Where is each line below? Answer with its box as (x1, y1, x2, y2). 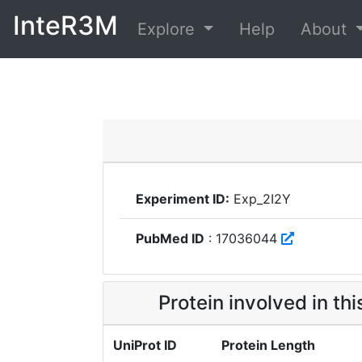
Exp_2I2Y (229, 191, 291, 207)
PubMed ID (136, 230, 204, 246)
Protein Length (221, 337, 315, 353)
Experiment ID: (136, 191, 229, 207)
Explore (137, 19, 200, 39)
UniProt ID (113, 337, 177, 353)
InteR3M (13, 10, 118, 41)
